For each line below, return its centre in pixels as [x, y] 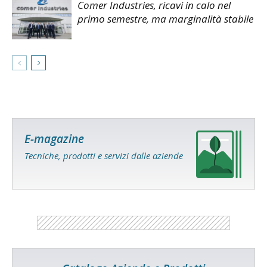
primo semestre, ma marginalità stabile [165, 18]
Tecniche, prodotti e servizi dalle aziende [104, 155]
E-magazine [54, 139]
